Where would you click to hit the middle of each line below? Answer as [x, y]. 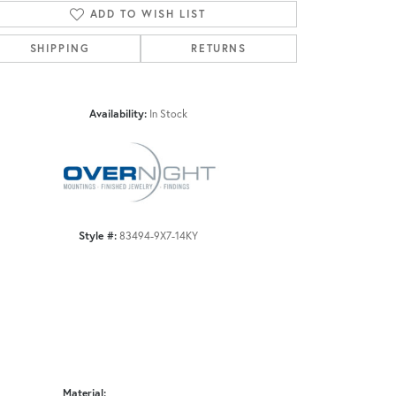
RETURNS [219, 49]
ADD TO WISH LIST [148, 14]
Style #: [97, 236]
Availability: [118, 114]
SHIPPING [60, 49]
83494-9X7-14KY [158, 236]
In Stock [168, 114]
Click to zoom [227, 87]
